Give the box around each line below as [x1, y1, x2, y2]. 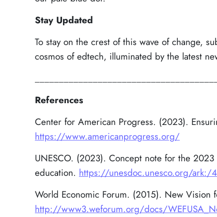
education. [35, 166, 79, 180]
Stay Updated [35, 14, 93, 27]
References [35, 93, 83, 107]
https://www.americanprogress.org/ [35, 130, 180, 143]
